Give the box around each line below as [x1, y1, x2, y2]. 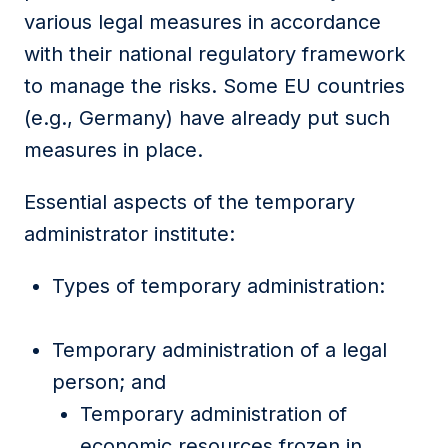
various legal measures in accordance [24, 10, 381, 34]
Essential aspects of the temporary [24, 190, 355, 214]
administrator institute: [24, 222, 235, 246]
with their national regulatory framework [24, 42, 405, 66]
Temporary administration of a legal [52, 338, 387, 362]
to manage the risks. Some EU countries [24, 74, 405, 98]
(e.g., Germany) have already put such [24, 106, 390, 130]
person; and [52, 370, 166, 394]
